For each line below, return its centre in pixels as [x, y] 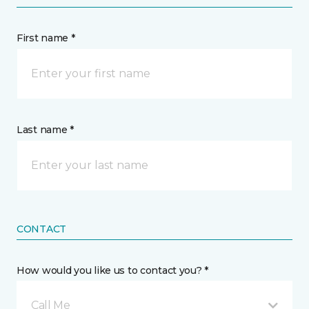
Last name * [45, 130]
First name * [46, 38]
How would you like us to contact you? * [113, 270]
